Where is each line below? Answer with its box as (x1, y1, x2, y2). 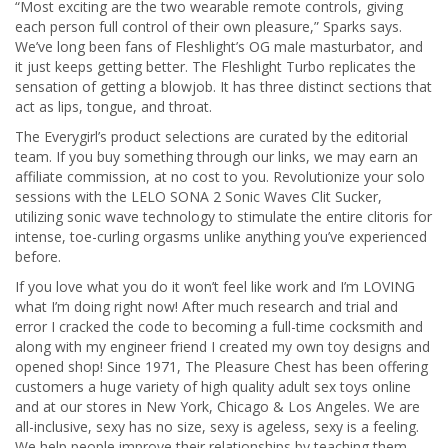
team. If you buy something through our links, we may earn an (15, 147, 418, 166)
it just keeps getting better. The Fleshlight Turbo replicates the (15, 57, 416, 76)
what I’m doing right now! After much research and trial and (15, 297, 398, 316)
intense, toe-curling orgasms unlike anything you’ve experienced (15, 227, 427, 246)
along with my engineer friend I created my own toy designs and (15, 337, 430, 356)
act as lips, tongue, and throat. (15, 97, 212, 116)
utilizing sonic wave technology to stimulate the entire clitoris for (15, 207, 432, 226)
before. (15, 247, 61, 266)
